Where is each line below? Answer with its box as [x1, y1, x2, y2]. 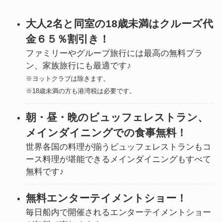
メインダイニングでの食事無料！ [25, 126, 187, 139]
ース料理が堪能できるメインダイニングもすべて [25, 154, 211, 164]
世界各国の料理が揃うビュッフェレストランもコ [25, 142, 211, 152]
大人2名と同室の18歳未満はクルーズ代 [25, 18, 213, 30]
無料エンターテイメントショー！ [25, 192, 187, 205]
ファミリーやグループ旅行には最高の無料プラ [25, 49, 203, 58]
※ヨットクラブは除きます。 [25, 75, 110, 83]
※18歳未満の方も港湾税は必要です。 [25, 87, 136, 95]
